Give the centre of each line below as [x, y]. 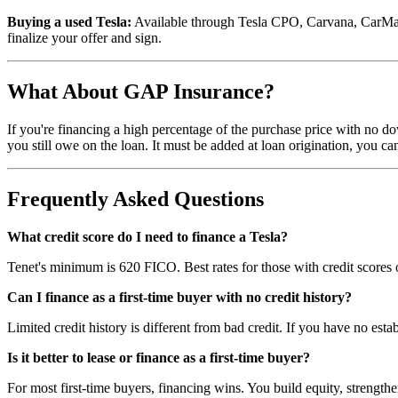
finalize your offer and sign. [84, 37]
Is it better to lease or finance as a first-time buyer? [159, 357]
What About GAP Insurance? [141, 91]
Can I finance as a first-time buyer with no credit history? [179, 297]
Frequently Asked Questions [135, 199]
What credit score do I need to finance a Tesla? [147, 236]
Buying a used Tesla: [69, 21]
